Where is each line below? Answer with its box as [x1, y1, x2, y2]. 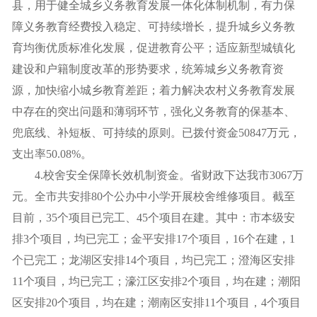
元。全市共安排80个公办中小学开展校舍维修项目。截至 [12, 190, 295, 202]
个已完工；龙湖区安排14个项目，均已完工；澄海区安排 [12, 254, 295, 266]
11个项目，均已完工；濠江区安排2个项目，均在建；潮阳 [12, 275, 301, 287]
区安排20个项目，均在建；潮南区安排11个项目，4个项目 [12, 296, 301, 309]
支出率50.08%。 [12, 148, 92, 160]
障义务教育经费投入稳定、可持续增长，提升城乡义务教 [12, 21, 295, 33]
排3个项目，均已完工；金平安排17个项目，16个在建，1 [12, 233, 295, 245]
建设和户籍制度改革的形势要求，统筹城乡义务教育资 [12, 63, 284, 75]
